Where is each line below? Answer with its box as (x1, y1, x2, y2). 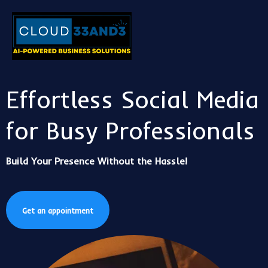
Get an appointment (22, 205, 93, 215)
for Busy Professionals (6, 115, 255, 145)
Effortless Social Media (6, 84, 259, 114)
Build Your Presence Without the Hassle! (6, 154, 187, 167)
